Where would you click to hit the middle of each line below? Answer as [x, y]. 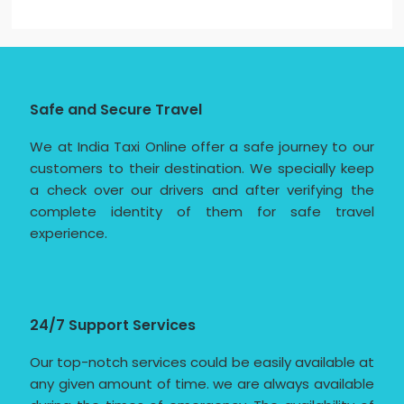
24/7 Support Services [113, 326]
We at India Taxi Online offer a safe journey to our [202, 147]
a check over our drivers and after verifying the [202, 190]
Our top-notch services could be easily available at [202, 363]
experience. [69, 234]
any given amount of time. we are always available [202, 384]
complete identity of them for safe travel [202, 212]
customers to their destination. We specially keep [202, 169]
